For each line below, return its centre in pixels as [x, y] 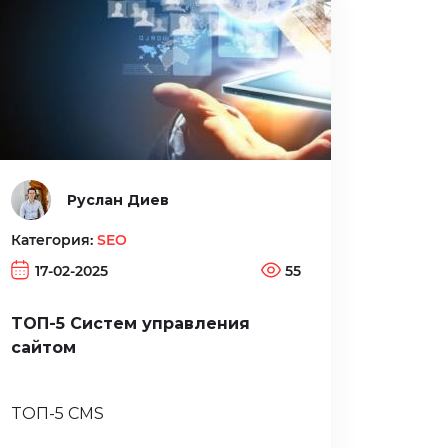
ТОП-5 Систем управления [130, 324]
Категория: [54, 240]
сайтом [43, 348]
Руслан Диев [118, 199]
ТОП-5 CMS [57, 414]
